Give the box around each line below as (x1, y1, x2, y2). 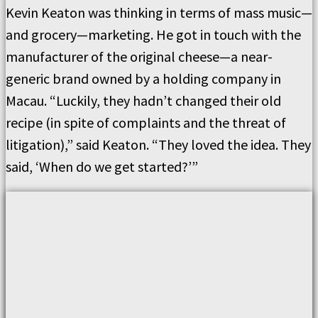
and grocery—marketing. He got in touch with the (6, 26, 301, 43)
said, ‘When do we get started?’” (6, 158, 198, 175)
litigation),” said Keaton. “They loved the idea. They (6, 136, 311, 153)
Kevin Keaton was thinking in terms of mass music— (6, 4, 312, 21)
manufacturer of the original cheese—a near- (6, 48, 273, 65)
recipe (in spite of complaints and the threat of (6, 114, 286, 131)
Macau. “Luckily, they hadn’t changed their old (6, 92, 281, 109)
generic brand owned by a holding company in (6, 70, 281, 87)
